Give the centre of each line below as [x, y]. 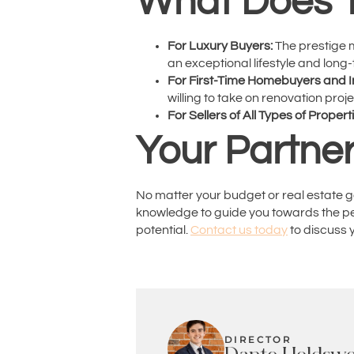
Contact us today [239, 230]
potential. [163, 230]
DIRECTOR [258, 339]
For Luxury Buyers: [220, 46]
